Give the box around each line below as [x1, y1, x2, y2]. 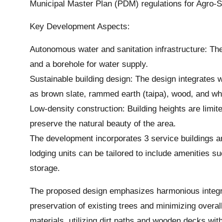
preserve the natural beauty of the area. [30, 118, 176, 128]
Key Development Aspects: [30, 21, 130, 31]
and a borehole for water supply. [30, 59, 148, 69]
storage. [30, 163, 60, 173]
